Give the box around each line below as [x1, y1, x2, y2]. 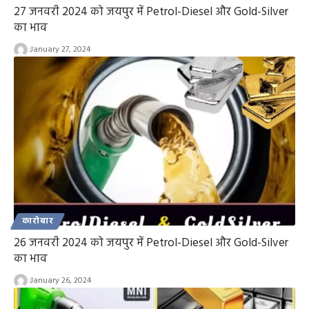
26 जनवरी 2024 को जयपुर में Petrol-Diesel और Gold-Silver [14, 234, 288, 253]
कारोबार [22, 215, 54, 229]
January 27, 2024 [30, 43, 90, 57]
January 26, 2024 [30, 274, 91, 288]
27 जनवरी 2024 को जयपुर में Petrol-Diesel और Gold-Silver [14, 3, 288, 22]
